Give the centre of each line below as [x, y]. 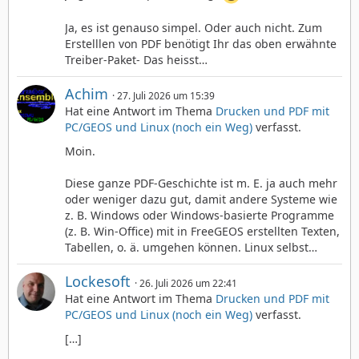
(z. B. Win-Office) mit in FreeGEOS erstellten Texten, [202, 232]
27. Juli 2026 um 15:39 [166, 96]
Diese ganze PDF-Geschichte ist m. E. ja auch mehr [201, 184]
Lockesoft [98, 282]
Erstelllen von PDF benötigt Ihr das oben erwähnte [201, 44]
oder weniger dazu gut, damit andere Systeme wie [201, 200]
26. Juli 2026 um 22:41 [188, 284]
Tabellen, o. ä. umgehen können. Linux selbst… [191, 248]
